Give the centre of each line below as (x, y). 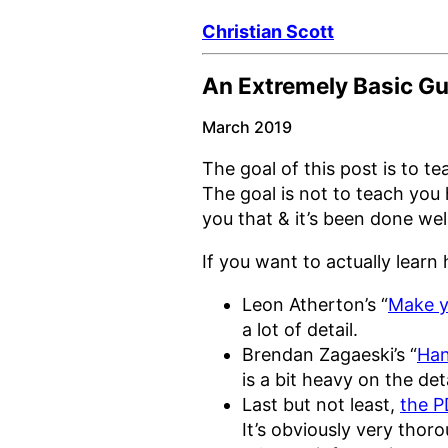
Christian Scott (268, 32)
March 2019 (247, 127)
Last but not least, (321, 405)
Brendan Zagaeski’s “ (329, 355)
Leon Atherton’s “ (315, 305)
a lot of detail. (300, 330)
